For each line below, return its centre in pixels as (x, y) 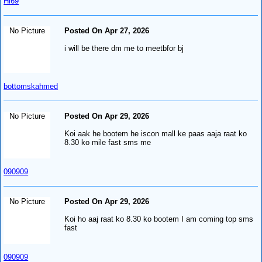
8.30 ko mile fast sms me (108, 142)
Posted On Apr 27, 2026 (107, 30)
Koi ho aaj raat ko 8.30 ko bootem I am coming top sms (159, 219)
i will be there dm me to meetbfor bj (124, 48)
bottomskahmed (31, 86)
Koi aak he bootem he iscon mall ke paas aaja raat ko (156, 133)
